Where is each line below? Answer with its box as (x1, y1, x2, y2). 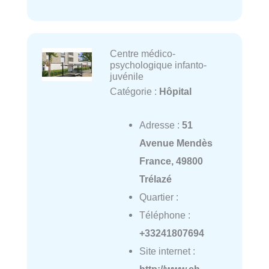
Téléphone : (139, 209, 190, 220)
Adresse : (139, 119, 182, 130)
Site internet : (139, 245, 195, 256)
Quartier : (139, 191, 178, 202)
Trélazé (139, 173, 172, 184)
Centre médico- (109, 47, 175, 59)
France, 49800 (139, 155, 203, 166)
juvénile (109, 70, 144, 82)
